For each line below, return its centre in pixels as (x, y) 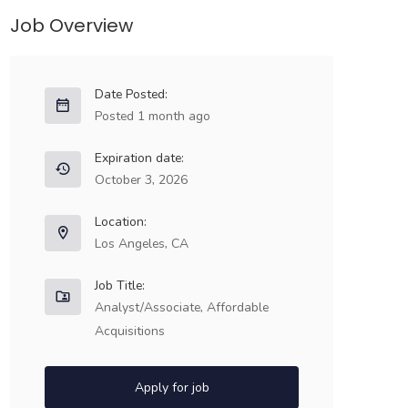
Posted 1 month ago (153, 116)
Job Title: (120, 286)
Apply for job (172, 388)
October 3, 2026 (141, 180)
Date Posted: (131, 94)
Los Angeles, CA (142, 244)
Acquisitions (130, 331)
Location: (121, 222)
